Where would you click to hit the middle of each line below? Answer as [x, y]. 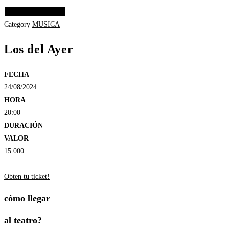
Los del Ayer [39, 49]
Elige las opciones [35, 12]
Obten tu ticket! [27, 177]
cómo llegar [27, 198]
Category [17, 25]
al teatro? [23, 220]
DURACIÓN [24, 125]
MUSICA [46, 25]
